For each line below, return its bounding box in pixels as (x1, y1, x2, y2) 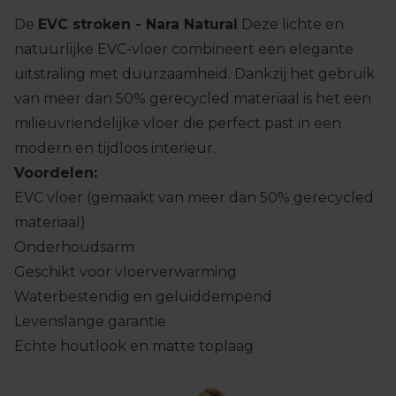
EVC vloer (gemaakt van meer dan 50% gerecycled (14, 188, 374, 206)
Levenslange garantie (14, 312, 166, 330)
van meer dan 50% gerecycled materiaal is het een (14, 89, 371, 107)
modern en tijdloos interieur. (14, 139, 216, 156)
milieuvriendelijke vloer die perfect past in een (14, 114, 341, 132)
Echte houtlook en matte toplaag (14, 337, 254, 354)
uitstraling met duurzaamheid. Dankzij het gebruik (14, 65, 375, 82)
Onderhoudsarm (14, 238, 134, 255)
